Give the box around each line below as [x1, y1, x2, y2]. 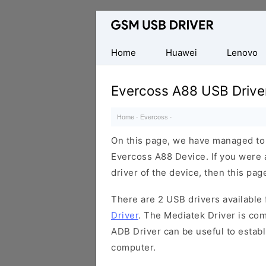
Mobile [96, 45, 126, 56]
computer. [111, 242, 156, 253]
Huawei [166, 47, 197, 58]
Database [96, 13, 138, 24]
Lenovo [227, 47, 258, 58]
